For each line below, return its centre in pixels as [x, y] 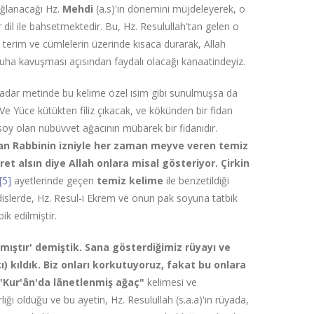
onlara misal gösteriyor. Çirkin [173, 163]
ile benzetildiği [198, 180]
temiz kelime [132, 180]
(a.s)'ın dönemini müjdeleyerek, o [171, 9]
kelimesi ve [172, 282]
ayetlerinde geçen [54, 180]
